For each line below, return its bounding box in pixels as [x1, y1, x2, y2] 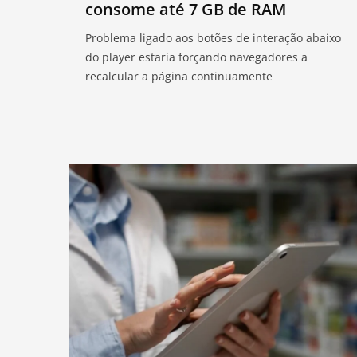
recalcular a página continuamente [85, 68, 273, 84]
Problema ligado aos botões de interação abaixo [85, 29, 341, 45]
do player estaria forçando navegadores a [85, 49, 308, 65]
